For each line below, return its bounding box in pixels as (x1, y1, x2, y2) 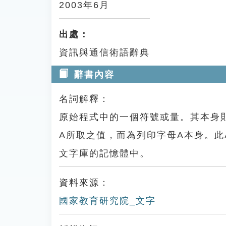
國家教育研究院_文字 (59, 196, 156, 206)
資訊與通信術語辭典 (59, 47, 150, 58)
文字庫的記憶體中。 (59, 148, 150, 158)
